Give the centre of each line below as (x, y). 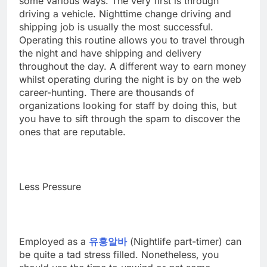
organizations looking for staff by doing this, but (128, 106)
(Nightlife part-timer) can (184, 242)
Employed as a (54, 242)
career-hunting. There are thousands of (107, 93)
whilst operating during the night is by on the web (130, 80)
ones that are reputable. (72, 132)
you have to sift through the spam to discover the (130, 119)
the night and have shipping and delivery (110, 53)
